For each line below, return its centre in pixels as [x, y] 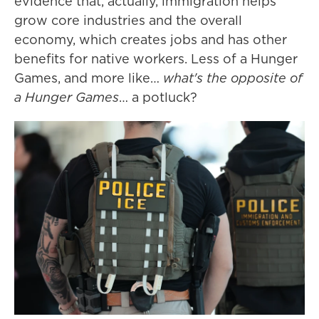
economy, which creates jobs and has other [151, 40]
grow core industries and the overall [128, 20]
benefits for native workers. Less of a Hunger [156, 59]
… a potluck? [158, 97]
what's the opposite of [233, 78]
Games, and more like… [89, 78]
